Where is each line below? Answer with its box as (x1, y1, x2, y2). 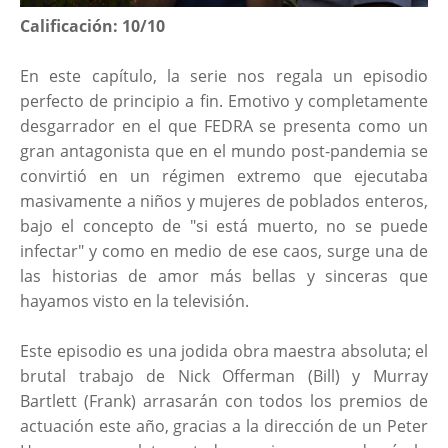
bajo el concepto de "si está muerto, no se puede (20, 215, 428, 238)
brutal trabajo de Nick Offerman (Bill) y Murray (20, 365, 428, 388)
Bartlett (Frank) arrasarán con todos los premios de (20, 390, 428, 413)
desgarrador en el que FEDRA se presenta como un (20, 115, 428, 138)
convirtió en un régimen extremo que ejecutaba (20, 165, 428, 188)
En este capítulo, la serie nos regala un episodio (20, 65, 428, 88)
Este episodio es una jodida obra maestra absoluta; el (20, 340, 428, 363)
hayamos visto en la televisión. (20, 290, 249, 313)
